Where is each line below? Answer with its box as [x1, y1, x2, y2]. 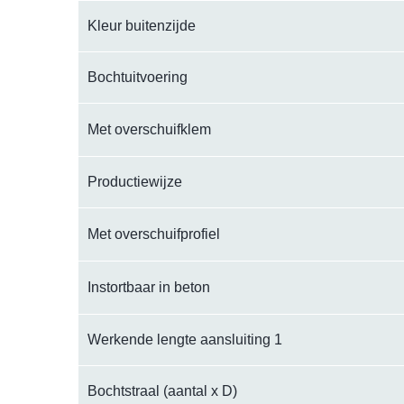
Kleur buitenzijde [87, 18, 196, 34]
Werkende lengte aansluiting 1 [87, 332, 282, 348]
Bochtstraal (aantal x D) [87, 383, 237, 399]
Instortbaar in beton [87, 280, 210, 296]
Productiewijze [87, 174, 182, 190]
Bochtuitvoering [87, 69, 188, 86]
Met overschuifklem [87, 122, 211, 138]
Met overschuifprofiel [87, 226, 220, 243]
